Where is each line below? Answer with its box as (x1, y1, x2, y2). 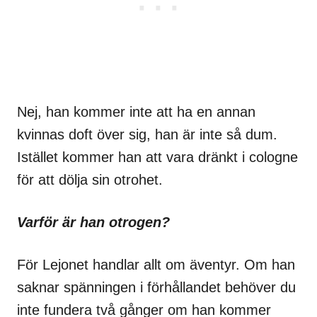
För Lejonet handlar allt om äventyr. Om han (17, 256, 295, 272)
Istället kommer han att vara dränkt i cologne (17, 149, 298, 165)
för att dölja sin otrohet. (17, 171, 163, 188)
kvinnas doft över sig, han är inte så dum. (17, 126, 277, 142)
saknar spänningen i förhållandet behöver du (17, 279, 296, 295)
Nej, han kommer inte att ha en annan (17, 103, 255, 120)
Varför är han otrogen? (17, 214, 170, 230)
